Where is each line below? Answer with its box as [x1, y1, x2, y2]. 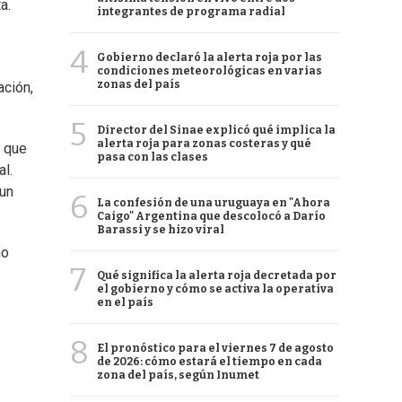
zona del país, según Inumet [97, 369, 259, 381]
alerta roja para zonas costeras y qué [97, 137, 311, 150]
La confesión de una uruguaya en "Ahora [97, 197, 330, 209]
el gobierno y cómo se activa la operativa [97, 283, 334, 295]
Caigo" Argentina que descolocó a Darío [97, 210, 326, 223]
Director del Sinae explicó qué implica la [97, 124, 336, 136]
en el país [97, 296, 153, 309]
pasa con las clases [97, 151, 208, 163]
